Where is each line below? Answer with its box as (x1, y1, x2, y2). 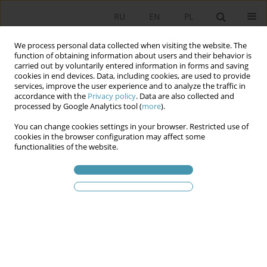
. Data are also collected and (136, 91, 234, 101)
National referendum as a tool (9, 180, 242, 203)
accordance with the (14, 91, 88, 101)
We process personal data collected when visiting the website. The (14, 41, 247, 51)
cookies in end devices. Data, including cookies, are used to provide (14, 71, 250, 81)
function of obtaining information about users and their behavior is (14, 51, 252, 61)
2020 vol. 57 (9, 125, 56, 137)
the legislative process (9, 228, 179, 251)
